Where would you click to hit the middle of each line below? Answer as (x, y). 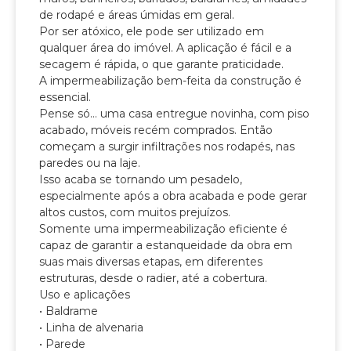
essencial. (65, 98)
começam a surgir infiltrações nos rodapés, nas (167, 147)
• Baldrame (69, 311)
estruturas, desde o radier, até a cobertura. (153, 279)
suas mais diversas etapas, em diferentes (151, 262)
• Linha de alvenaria (91, 328)
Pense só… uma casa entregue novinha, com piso (174, 114)
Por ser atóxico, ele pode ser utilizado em (152, 32)
